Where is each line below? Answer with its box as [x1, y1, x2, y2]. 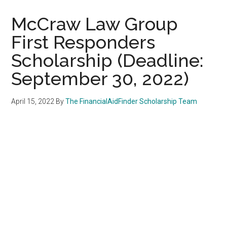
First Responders [11, 31, 156, 53]
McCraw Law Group [11, 13, 178, 34]
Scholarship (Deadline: [11, 49, 204, 71]
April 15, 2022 [11, 97, 55, 105]
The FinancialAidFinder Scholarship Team [65, 97, 198, 105]
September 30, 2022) [11, 67, 190, 89]
